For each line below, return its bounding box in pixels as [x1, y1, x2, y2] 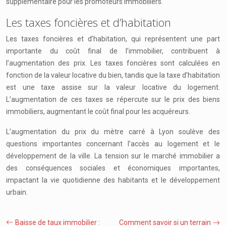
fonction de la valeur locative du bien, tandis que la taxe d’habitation [6, 71, 220, 79]
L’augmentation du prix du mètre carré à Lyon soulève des [6, 128, 220, 136]
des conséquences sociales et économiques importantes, [6, 164, 220, 172]
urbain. [6, 188, 28, 196]
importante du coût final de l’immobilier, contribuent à [6, 47, 220, 55]
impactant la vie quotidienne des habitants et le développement [6, 176, 220, 184]
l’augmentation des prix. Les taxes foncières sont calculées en [6, 59, 220, 67]
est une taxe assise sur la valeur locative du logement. [6, 83, 220, 91]
